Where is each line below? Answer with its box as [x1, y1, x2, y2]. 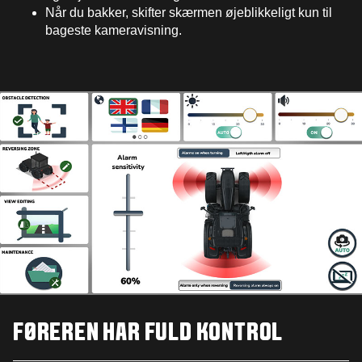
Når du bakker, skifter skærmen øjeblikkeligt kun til [45, 6, 332, 20]
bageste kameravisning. [45, 23, 182, 38]
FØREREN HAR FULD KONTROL [13, 322, 284, 346]
